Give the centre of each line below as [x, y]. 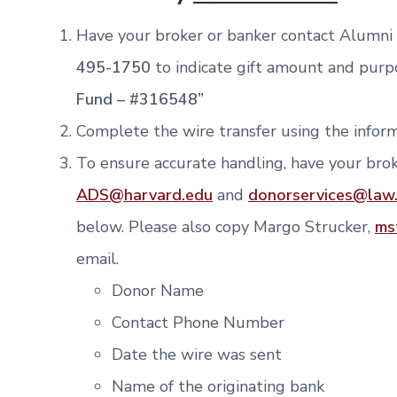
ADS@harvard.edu [144, 195]
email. [97, 258]
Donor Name [158, 290]
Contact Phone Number [198, 322]
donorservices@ [308, 195]
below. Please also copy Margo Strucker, [226, 226]
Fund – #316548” [140, 99]
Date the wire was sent [197, 354]
